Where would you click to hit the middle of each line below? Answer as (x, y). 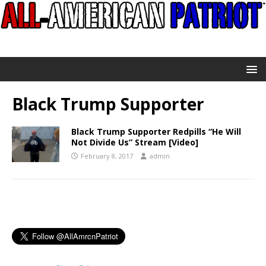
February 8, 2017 (107, 156)
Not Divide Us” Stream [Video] (135, 142)
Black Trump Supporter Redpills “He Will (156, 132)
